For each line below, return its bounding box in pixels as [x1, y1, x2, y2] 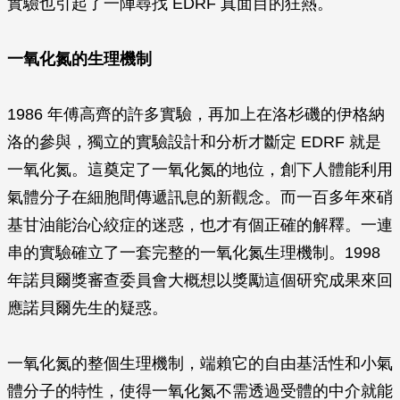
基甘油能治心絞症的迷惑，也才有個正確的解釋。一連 [7, 216, 393, 234]
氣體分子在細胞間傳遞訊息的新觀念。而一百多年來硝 [7, 188, 393, 206]
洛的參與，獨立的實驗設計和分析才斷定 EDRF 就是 [7, 133, 381, 151]
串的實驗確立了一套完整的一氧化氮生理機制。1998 [7, 244, 380, 262]
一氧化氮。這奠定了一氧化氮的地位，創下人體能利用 [7, 161, 393, 179]
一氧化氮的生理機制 [7, 50, 152, 68]
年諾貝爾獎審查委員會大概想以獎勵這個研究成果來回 [7, 271, 393, 289]
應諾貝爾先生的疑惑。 [7, 299, 168, 317]
